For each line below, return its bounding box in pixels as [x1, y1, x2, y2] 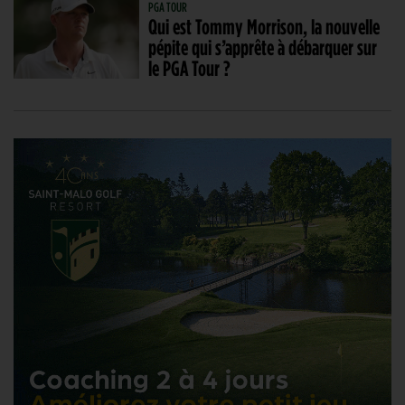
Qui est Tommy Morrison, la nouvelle [148, 14, 381, 39]
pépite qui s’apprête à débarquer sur [148, 35, 378, 60]
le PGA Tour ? [148, 56, 231, 80]
